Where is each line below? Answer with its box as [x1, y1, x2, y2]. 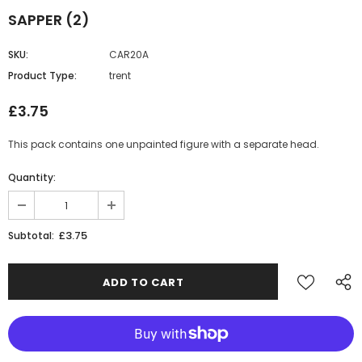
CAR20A [109, 47, 149, 61]
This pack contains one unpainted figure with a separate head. [8, 137, 319, 151]
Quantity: [8, 170, 56, 184]
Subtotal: [8, 228, 54, 242]
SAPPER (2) [8, 9, 90, 30]
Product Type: [8, 68, 77, 82]
